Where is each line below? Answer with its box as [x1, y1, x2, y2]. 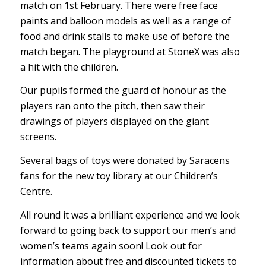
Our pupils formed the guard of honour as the [20, 84, 226, 97]
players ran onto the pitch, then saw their [20, 99, 205, 113]
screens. [20, 130, 56, 144]
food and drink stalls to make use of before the [20, 29, 230, 43]
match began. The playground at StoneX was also [20, 45, 240, 58]
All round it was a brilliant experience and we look [20, 208, 240, 221]
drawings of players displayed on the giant [20, 115, 209, 128]
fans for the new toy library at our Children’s [20, 169, 218, 182]
